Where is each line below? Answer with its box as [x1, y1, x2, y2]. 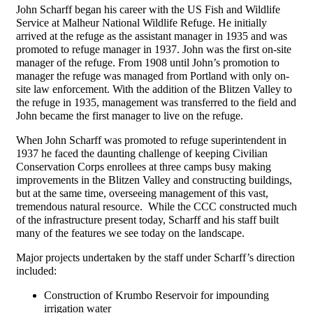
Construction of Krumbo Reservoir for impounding [44, 289, 269, 302]
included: [16, 265, 59, 277]
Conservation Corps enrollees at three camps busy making [16, 161, 271, 173]
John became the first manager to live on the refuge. [16, 110, 243, 122]
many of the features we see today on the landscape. [16, 227, 245, 240]
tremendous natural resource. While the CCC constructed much [16, 201, 297, 213]
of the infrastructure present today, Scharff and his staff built [16, 214, 279, 226]
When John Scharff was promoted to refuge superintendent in [16, 134, 286, 147]
